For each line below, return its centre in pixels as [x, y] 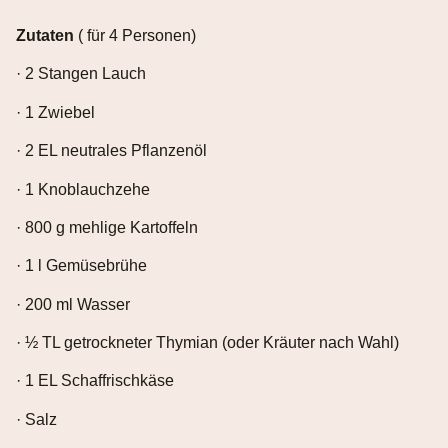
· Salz [36, 419]
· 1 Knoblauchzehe [83, 189]
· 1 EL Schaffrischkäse [95, 381]
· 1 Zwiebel [55, 112]
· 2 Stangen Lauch [81, 74]
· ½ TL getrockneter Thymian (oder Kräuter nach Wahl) [207, 343]
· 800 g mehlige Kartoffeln [107, 227]
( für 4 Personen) [135, 35]
